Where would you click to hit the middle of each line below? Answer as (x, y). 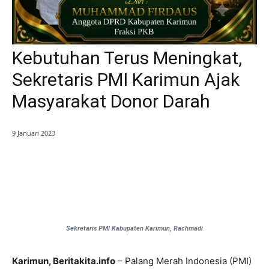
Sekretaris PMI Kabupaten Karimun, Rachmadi (134, 229)
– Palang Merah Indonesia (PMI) (183, 261)
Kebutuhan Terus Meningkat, (127, 58)
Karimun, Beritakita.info (64, 261)
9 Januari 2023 (34, 133)
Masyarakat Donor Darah (111, 101)
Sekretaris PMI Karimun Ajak (126, 80)
